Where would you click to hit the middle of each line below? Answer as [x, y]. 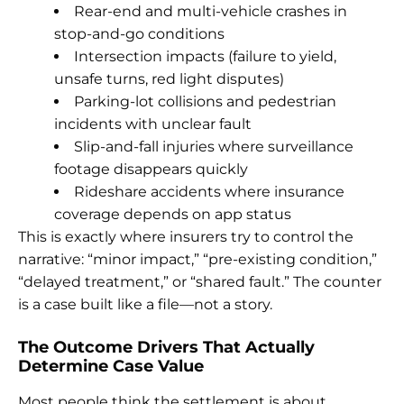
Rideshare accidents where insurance [209, 191]
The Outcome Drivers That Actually [166, 347]
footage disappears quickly [151, 169]
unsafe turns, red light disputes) [169, 78]
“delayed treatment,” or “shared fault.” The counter [200, 281]
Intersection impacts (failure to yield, [205, 56]
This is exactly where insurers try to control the [186, 236]
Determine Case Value [111, 366]
